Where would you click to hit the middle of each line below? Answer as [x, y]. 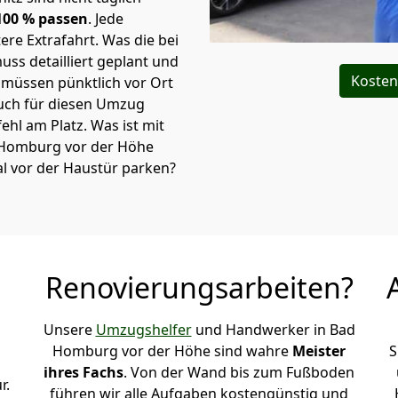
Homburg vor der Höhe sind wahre [172, 351]
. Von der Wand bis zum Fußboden [239, 372]
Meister [319, 351]
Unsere [69, 330]
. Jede [106, 19]
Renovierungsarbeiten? [199, 287]
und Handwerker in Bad [273, 330]
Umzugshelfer [143, 330]
